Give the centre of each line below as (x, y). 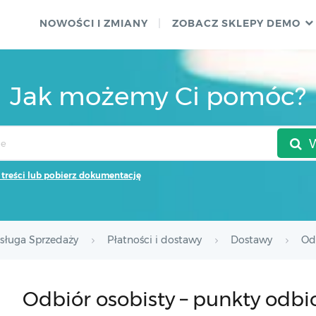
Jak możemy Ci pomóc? (158, 96)
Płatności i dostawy (154, 240)
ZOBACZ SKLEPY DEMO (236, 23)
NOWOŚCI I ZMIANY (94, 23)
